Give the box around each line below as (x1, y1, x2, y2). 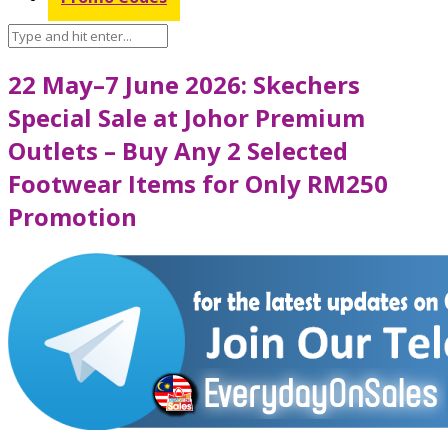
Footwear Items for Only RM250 (8, 166, 388, 200)
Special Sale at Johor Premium (8, 100, 365, 134)
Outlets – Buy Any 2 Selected (8, 133, 348, 167)
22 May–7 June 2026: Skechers (8, 67, 360, 101)
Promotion (8, 199, 137, 233)
